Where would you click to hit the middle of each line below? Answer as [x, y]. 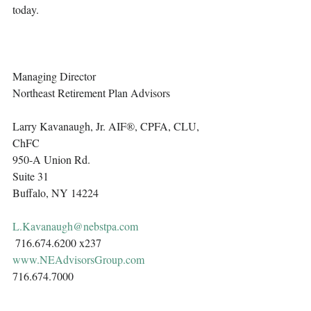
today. [27, 10]
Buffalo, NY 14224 [56, 193]
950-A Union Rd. [51, 160]
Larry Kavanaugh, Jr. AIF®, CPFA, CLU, [107, 126]
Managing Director [54, 76]
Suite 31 [31, 176]
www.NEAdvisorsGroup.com [78, 260]
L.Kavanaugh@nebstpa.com [75, 226]
